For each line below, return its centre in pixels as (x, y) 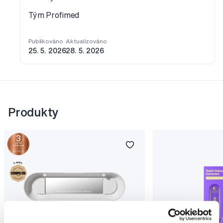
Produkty (33, 112)
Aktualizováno (86, 41)
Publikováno (46, 41)
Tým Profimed (54, 15)
